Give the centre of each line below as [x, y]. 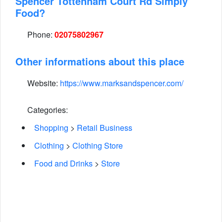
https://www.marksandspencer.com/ [122, 83]
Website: [43, 83]
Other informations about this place [100, 61]
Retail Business [105, 128]
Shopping [51, 128]
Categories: [47, 110]
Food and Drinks [63, 163]
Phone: [40, 34]
